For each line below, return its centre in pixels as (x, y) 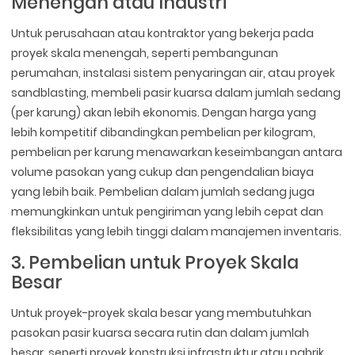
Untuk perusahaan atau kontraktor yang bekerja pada (163, 34)
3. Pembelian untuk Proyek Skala (155, 263)
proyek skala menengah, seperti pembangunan (145, 53)
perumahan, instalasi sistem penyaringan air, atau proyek (174, 73)
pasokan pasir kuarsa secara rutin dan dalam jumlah (160, 333)
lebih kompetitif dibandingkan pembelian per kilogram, (164, 133)
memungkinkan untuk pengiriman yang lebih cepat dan (168, 212)
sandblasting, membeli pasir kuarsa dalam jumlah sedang (176, 93)
